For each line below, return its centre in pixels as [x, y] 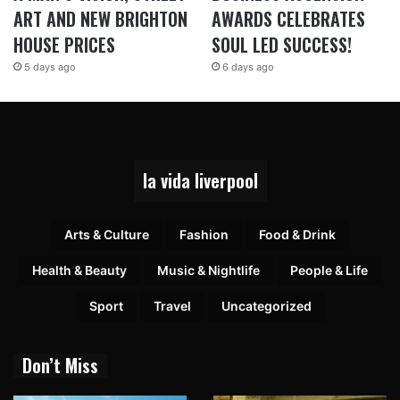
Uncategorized [266, 306]
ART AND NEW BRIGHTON [100, 19]
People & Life [329, 271]
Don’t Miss [60, 366]
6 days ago [248, 67]
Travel [172, 306]
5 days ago [50, 67]
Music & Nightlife [208, 271]
